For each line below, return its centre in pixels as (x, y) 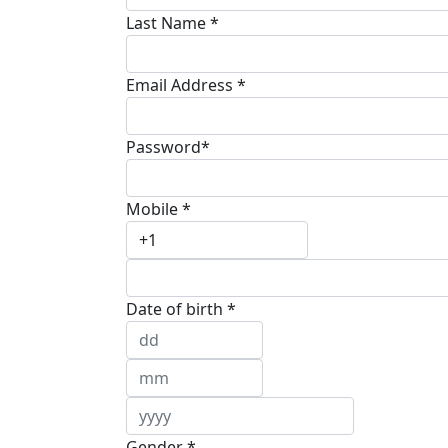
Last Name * (172, 23)
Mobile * (158, 209)
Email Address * (186, 85)
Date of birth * (181, 309)
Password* (168, 147)
